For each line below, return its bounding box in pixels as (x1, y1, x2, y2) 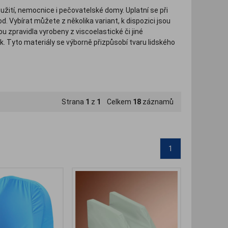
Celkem (101, 98, 133, 106)
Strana (62, 98, 85, 106)
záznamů (141, 98, 174, 106)
